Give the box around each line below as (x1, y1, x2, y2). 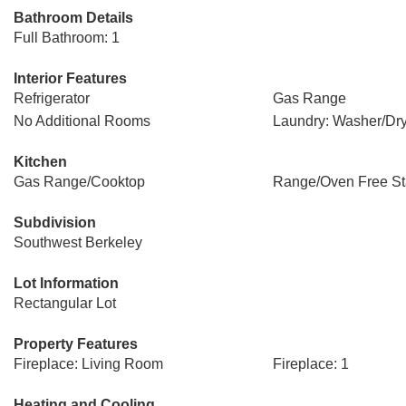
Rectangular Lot (14, 295, 116, 311)
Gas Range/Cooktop (14, 174, 145, 189)
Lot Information (14, 275, 119, 291)
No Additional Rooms (14, 113, 150, 129)
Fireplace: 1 (272, 356, 349, 372)
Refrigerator (14, 91, 90, 106)
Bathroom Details (14, 10, 133, 25)
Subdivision (14, 215, 96, 230)
